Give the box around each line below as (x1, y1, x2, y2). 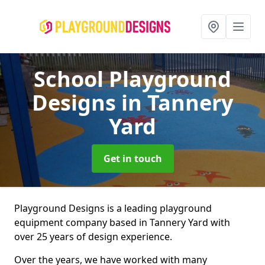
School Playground (34, 64, 231, 93)
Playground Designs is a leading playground (14, 202, 212, 215)
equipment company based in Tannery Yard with (14, 216, 230, 229)
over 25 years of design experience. (14, 230, 172, 243)
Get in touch (103, 152, 162, 165)
